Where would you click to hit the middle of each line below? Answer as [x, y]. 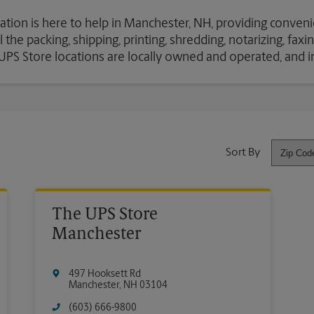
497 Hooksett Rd [105, 274]
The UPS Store [105, 215]
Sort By [243, 153]
